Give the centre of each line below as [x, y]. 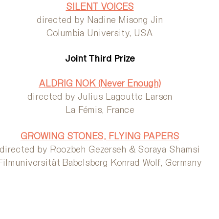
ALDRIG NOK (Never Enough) [100, 83]
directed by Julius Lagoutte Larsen [100, 96]
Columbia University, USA [100, 33]
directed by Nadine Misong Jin [100, 19]
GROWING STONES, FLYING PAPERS [100, 136]
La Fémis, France [100, 109]
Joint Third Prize [100, 58]
